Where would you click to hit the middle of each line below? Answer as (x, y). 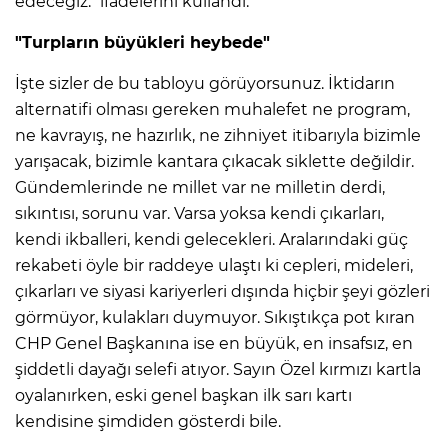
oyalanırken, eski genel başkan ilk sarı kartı (183, 396)
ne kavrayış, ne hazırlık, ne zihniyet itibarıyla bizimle (218, 136)
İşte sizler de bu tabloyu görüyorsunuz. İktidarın (205, 84)
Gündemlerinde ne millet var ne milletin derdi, (200, 188)
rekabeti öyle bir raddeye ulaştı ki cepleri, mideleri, (214, 266)
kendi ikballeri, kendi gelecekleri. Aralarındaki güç (211, 240)
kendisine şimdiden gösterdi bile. (148, 422)
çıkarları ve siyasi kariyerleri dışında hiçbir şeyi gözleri (222, 292)
